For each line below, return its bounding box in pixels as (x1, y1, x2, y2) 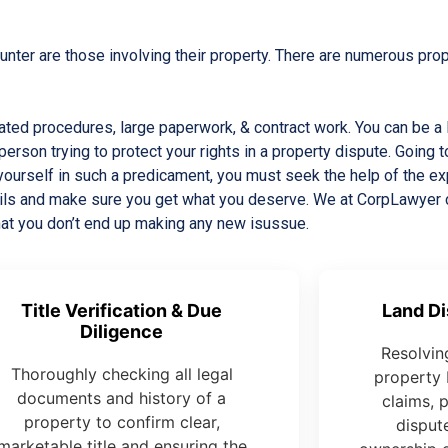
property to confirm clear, (23, 412, 220, 433)
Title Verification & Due (21, 300, 223, 322)
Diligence (80, 321, 164, 343)
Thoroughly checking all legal (10, 364, 233, 385)
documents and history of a (17, 388, 227, 409)
